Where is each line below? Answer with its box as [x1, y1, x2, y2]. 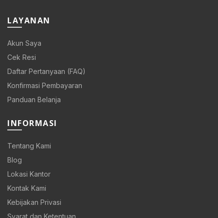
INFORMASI [7, 118, 57, 129]
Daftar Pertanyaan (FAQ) [7, 67, 86, 76]
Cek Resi [7, 53, 36, 62]
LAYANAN [7, 15, 51, 26]
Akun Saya [7, 39, 41, 48]
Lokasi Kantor [7, 170, 51, 179]
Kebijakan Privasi [7, 198, 61, 207]
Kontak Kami [7, 184, 46, 193]
